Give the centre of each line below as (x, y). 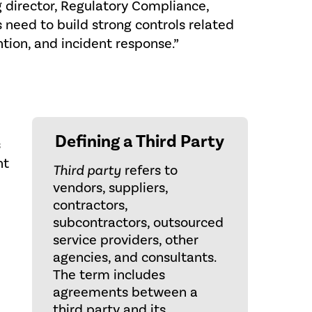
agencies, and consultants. (134, 258)
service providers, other (125, 240)
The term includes (109, 275)
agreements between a (125, 292)
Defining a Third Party (140, 141)
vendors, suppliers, (110, 188)
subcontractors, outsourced (138, 223)
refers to (149, 171)
